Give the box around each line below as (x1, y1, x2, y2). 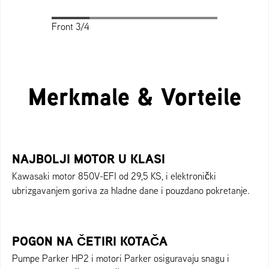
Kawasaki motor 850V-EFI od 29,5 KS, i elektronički (12, 169, 216, 182)
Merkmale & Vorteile (28, 79, 241, 113)
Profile (129, 20, 156, 32)
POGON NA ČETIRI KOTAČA (12, 232, 168, 250)
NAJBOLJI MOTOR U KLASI (12, 150, 165, 168)
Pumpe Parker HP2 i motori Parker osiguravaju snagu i (12, 252, 229, 264)
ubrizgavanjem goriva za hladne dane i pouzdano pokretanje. (12, 184, 250, 196)
